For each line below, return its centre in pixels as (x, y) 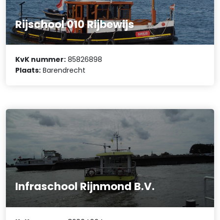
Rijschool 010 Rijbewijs (75, 25)
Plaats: (28, 70)
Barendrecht (63, 70)
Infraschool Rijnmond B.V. (85, 187)
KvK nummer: (41, 60)
